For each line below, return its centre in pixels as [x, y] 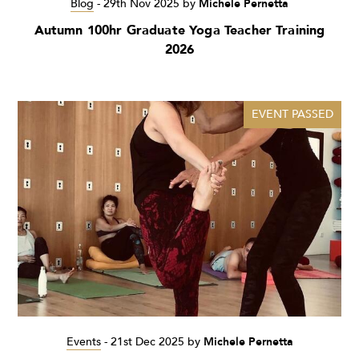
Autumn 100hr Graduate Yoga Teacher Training [179, 30]
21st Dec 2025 [147, 342]
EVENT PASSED [292, 114]
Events [83, 342]
